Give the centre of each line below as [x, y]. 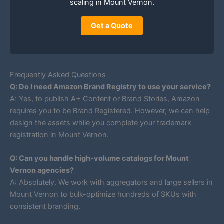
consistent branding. [45, 207]
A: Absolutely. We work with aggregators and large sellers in [111, 183]
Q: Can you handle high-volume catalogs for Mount [99, 159]
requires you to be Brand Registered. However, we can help [110, 111]
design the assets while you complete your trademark [101, 123]
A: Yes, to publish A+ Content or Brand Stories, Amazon [105, 99]
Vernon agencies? [42, 171]
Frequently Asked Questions [58, 75]
